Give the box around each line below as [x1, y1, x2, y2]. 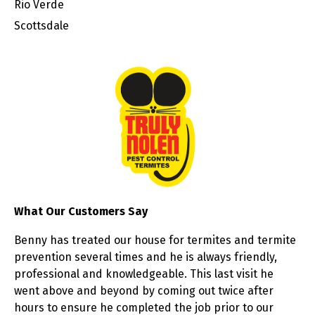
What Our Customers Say [14, 205, 148, 219]
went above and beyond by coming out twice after [14, 284, 274, 298]
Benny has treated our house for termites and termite [14, 233, 296, 247]
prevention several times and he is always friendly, [14, 250, 277, 264]
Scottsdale [14, 19, 69, 33]
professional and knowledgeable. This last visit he [14, 267, 274, 281]
